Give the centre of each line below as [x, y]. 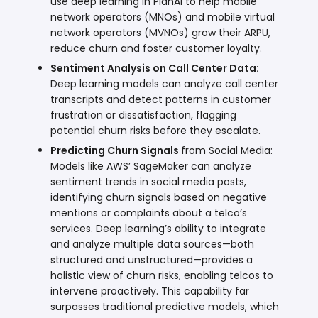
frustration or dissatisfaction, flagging [144, 115]
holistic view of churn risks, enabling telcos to [162, 275]
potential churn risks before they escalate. [156, 130]
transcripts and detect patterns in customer [161, 99]
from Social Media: [227, 150]
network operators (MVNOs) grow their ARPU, [161, 32]
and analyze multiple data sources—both [153, 244]
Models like [79, 166]
